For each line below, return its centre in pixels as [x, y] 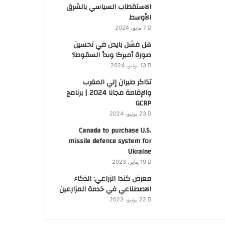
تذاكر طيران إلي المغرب [117, 82]
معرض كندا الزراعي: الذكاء [112, 179]
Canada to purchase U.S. [115, 131]
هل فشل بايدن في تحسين [112, 45]
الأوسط [140, 18]
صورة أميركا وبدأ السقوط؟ [111, 55]
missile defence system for [109, 141]
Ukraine [139, 152]
